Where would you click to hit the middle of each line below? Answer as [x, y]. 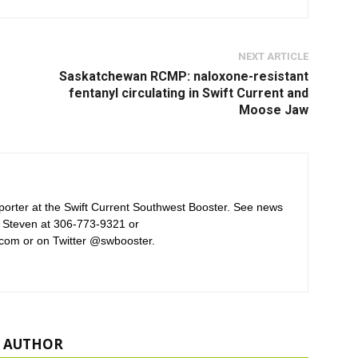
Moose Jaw [274, 110]
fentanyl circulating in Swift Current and [189, 93]
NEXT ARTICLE [273, 56]
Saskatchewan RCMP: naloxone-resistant [184, 76]
